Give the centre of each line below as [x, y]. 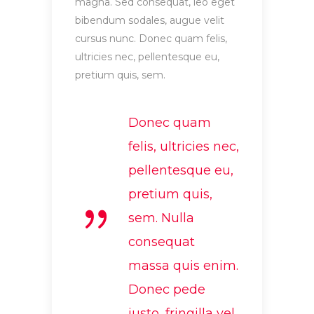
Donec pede [167, 290]
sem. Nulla [161, 218]
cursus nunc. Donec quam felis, [151, 39]
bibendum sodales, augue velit [150, 21]
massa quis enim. [183, 266]
